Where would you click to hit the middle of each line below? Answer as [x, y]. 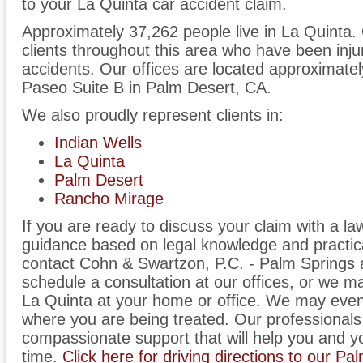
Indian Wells [98, 143]
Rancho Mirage [109, 199]
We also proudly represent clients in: [153, 115]
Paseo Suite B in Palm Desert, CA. [147, 88]
